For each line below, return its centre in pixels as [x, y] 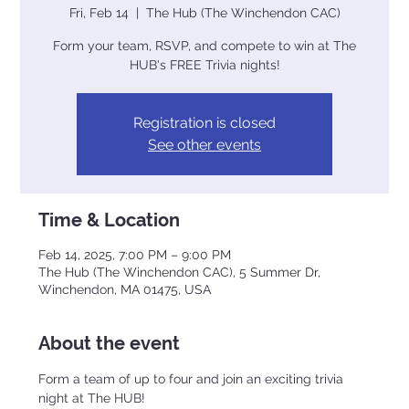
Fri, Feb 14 [99, 12]
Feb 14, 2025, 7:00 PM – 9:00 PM [135, 254]
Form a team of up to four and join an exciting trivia [193, 378]
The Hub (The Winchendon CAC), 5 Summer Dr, [180, 272]
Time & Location [110, 220]
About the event [110, 343]
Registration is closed [204, 122]
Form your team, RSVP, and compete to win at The [204, 45]
